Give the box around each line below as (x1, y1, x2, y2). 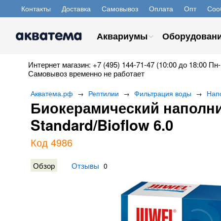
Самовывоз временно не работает (28, 68, 145, 78)
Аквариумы (97, 30, 147, 42)
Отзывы (72, 160, 99, 171)
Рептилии (88, 88, 119, 98)
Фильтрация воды (134, 88, 191, 98)
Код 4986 (31, 135, 73, 149)
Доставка (62, 3, 91, 13)
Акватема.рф (31, 88, 73, 98)
